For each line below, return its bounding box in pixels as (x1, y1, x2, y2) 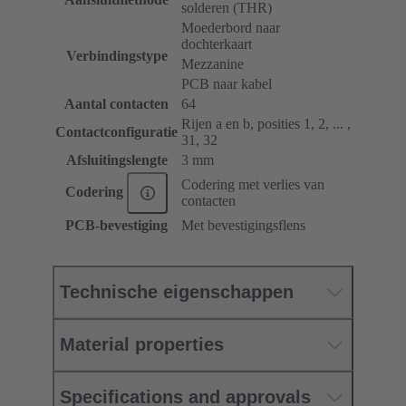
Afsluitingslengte (65, 152, 168, 169)
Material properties (60, 334, 224, 355)
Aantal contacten (64, 96, 169, 112)
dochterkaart (181, 36, 252, 53)
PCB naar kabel (181, 76, 272, 92)
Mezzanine (181, 56, 244, 72)
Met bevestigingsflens (181, 217, 305, 234)
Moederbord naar (181, 20, 280, 36)
